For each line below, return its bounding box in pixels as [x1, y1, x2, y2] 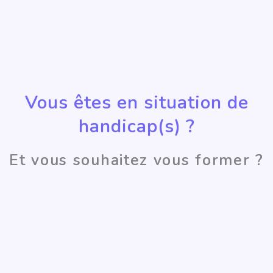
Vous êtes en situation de [24, 90, 249, 116]
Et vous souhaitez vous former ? [9, 150, 264, 171]
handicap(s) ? [78, 114, 195, 140]
